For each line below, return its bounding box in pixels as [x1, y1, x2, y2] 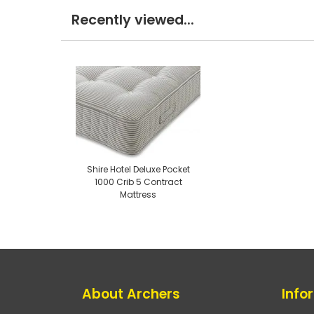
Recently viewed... [71, 11, 194, 30]
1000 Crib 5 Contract [94, 175, 182, 188]
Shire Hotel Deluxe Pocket [86, 163, 190, 175]
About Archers [82, 285, 180, 304]
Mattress [120, 188, 156, 200]
